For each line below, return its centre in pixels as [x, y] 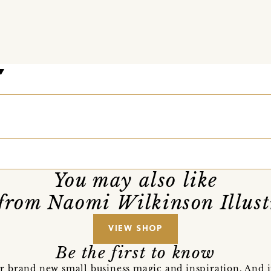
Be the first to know [135, 253]
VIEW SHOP [135, 229]
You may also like [135, 180]
